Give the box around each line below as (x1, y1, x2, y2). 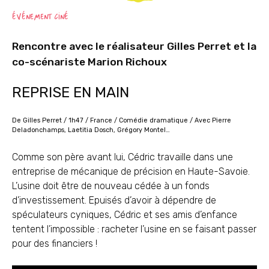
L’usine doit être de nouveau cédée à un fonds (12, 180, 210, 192)
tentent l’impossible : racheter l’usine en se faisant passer (12, 223, 256, 235)
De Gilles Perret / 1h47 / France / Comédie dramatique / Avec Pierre (12, 116, 231, 124)
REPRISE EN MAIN (12, 83, 129, 101)
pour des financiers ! (12, 237, 97, 249)
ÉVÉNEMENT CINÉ (12, 10, 68, 24)
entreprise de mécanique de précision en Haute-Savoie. (12, 165, 250, 177)
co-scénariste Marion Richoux (12, 56, 167, 68)
